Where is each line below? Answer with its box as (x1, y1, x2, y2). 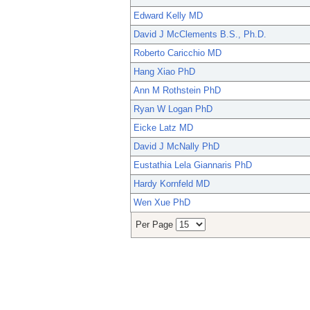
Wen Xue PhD (134, 197, 190, 208)
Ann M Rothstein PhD (134, 85, 221, 96)
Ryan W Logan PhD (134, 104, 212, 115)
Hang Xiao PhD (134, 66, 195, 77)
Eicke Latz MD (134, 122, 193, 134)
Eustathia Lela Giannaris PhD (134, 160, 252, 171)
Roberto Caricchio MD (134, 48, 221, 59)
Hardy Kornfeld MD (134, 179, 210, 190)
